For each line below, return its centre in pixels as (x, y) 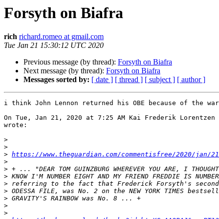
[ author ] (191, 80)
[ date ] (102, 80)
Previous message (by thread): (71, 62)
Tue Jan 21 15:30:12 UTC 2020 (54, 45)
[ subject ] (160, 80)
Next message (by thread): (65, 71)
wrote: (16, 125)
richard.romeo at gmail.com (61, 37)
